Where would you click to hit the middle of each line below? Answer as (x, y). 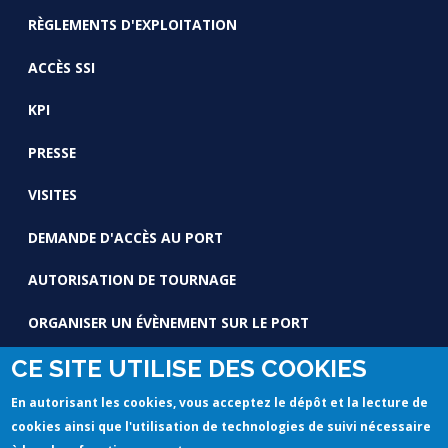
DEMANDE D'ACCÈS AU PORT (125, 237)
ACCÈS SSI (61, 67)
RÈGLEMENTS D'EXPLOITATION (132, 24)
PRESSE (51, 152)
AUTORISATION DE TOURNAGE (131, 280)
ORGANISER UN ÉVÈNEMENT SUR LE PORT (168, 322)
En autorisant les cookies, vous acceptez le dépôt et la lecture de (220, 402)
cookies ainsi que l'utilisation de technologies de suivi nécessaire (221, 426)
